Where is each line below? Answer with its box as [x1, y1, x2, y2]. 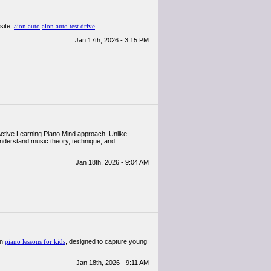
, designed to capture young [65, 238, 147, 245]
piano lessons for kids [5, 238, 65, 245]
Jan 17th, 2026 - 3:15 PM [75, 36, 149, 44]
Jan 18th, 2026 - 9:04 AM [76, 158, 149, 166]
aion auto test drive [42, 22, 95, 30]
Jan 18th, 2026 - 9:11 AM [76, 259, 149, 266]
